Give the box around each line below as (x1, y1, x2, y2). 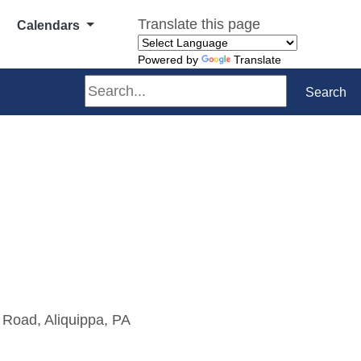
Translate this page (138, 15, 260, 32)
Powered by (138, 53, 201, 66)
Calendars (17, 19, 84, 32)
